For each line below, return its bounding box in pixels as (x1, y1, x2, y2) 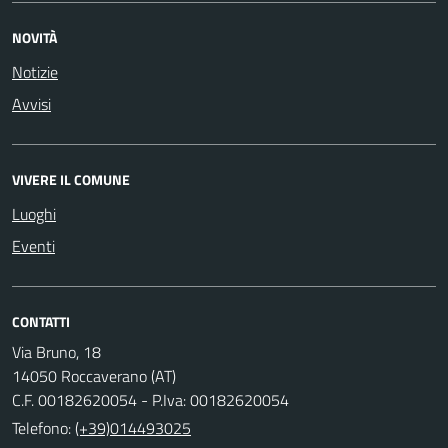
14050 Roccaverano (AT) (12, 363, 176, 388)
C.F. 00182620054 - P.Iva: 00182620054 (12, 387, 289, 412)
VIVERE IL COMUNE (12, 168, 130, 190)
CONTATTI (12, 310, 70, 332)
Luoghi (12, 201, 56, 226)
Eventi (12, 233, 55, 258)
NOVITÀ (12, 26, 57, 48)
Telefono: (12, 415, 75, 440)
